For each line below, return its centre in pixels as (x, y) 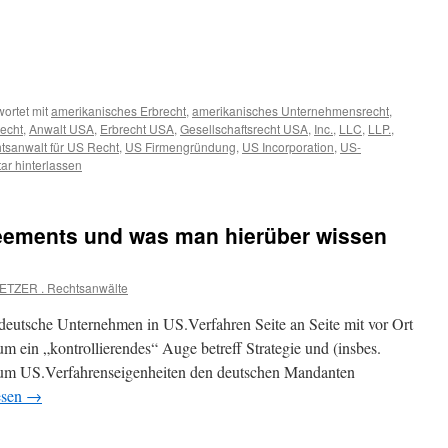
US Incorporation (288, 146)
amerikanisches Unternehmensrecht (290, 110)
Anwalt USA (61, 128)
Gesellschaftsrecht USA (244, 128)
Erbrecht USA (137, 128)
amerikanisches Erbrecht (118, 110)
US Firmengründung (180, 146)
